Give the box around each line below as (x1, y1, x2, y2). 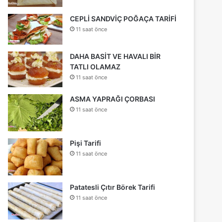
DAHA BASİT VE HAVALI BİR (70, 52, 161, 60)
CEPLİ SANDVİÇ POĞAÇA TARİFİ (70, 14, 177, 23)
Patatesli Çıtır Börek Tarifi (70, 182, 156, 191)
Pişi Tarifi (70, 138, 102, 147)
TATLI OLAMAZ (70, 62, 121, 71)
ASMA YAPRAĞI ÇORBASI (70, 94, 156, 103)
